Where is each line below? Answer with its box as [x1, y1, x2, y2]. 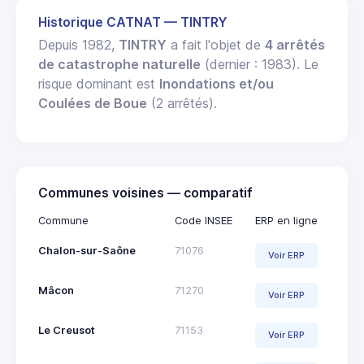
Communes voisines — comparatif [38, 184, 253, 201]
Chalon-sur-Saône [38, 244, 136, 257]
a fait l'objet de [167, 36, 265, 53]
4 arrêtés [265, 36, 325, 53]
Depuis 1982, [38, 36, 119, 53]
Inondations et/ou [159, 75, 274, 92]
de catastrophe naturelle [38, 55, 201, 72]
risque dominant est [38, 75, 159, 92]
